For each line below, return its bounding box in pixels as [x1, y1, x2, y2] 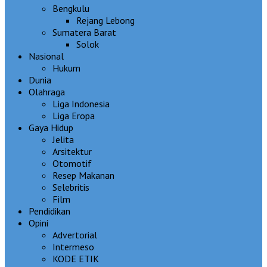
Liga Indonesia [52, 97, 110, 110]
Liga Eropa [52, 109, 95, 122]
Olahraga [29, 85, 65, 98]
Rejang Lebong [76, 14, 135, 26]
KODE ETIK [52, 252, 99, 265]
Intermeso [52, 240, 94, 253]
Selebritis [52, 181, 89, 193]
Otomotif [52, 157, 92, 169]
